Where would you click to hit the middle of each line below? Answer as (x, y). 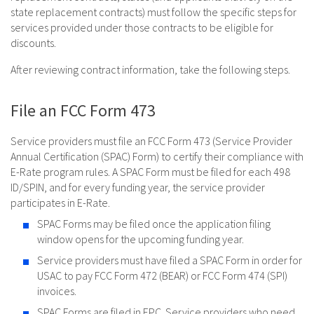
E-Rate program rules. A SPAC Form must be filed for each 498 (150, 172)
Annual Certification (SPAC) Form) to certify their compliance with (157, 157)
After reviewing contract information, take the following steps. (150, 70)
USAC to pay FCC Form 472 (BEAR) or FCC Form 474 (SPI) (162, 276)
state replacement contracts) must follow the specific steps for (153, 12)
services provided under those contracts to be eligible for (142, 28)
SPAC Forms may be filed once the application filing (154, 224)
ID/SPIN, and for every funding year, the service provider (138, 187)
